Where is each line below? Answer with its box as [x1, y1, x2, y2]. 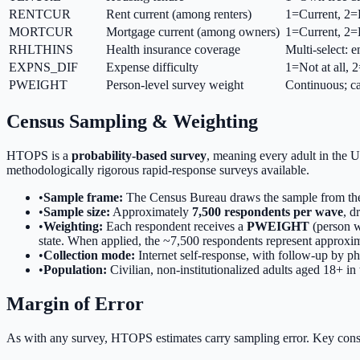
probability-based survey [72, 149, 207, 163]
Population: [43, 263, 107, 277]
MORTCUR [9, 25, 73, 39]
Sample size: [43, 205, 110, 219]
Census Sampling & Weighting [6, 111, 258, 133]
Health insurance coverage [106, 43, 240, 57]
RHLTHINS [9, 43, 73, 57]
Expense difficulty [106, 60, 198, 75]
